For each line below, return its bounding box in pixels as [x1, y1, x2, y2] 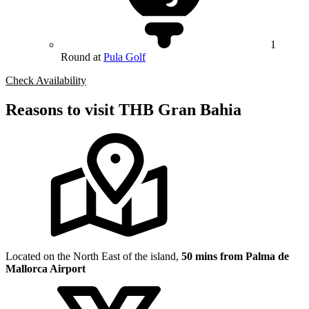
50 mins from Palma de [181, 250, 289, 262]
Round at [61, 51, 103, 63]
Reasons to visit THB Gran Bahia [6, 101, 241, 119]
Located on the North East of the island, [6, 250, 181, 262]
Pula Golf [103, 51, 146, 63]
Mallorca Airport [6, 262, 86, 275]
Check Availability [6, 74, 86, 87]
